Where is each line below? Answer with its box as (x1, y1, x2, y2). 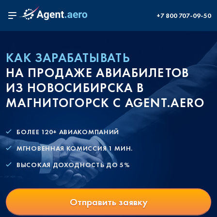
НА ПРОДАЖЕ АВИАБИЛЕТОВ (6, 64, 189, 81)
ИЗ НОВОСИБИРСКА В (6, 79, 144, 96)
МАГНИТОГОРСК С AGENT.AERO (6, 94, 205, 111)
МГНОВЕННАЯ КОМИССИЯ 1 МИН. (16, 144, 133, 153)
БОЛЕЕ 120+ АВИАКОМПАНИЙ (16, 127, 120, 136)
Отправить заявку (69, 196, 148, 208)
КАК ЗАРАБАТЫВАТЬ (6, 49, 130, 66)
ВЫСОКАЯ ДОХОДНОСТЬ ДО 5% (16, 160, 130, 169)
